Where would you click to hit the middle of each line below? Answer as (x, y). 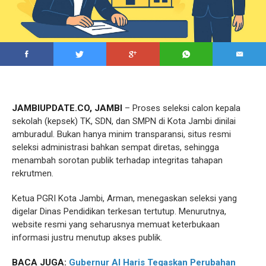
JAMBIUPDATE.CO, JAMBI (67, 108)
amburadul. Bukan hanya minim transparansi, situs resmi (121, 134)
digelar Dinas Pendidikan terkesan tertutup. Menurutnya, (119, 212)
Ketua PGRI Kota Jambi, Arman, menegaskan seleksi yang (124, 199)
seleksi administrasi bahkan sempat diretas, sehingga (115, 148)
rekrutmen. (33, 174)
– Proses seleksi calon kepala (181, 108)
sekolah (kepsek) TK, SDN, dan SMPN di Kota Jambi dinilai (124, 121)
